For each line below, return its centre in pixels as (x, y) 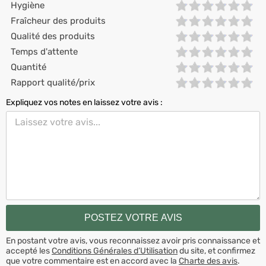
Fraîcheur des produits (58, 21)
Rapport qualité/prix (53, 83)
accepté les (29, 251)
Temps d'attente (44, 52)
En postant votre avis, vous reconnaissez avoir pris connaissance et (133, 240)
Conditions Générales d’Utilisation (115, 251)
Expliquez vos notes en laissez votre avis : (84, 102)
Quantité (28, 67)
